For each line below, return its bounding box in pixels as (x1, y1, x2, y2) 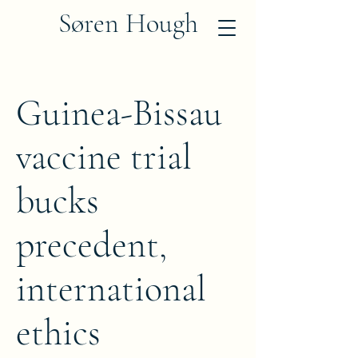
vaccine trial (16, 134, 192, 179)
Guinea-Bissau (16, 90, 222, 135)
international (16, 266, 206, 311)
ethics (16, 310, 101, 355)
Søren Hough (58, 7, 198, 40)
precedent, (16, 222, 167, 267)
